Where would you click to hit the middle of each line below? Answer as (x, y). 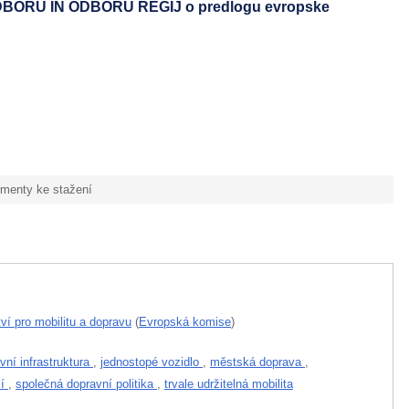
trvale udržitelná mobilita (229, 383)
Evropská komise (185, 321)
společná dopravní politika (86, 383)
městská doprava (257, 362)
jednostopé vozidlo (152, 362)
